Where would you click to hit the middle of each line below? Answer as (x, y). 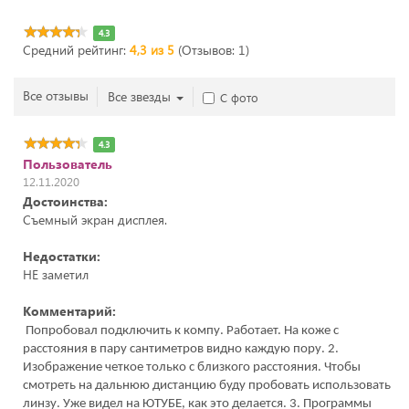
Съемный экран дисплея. (95, 220)
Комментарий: (69, 311)
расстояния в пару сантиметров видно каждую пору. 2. (181, 350)
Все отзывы (56, 96)
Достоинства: (65, 202)
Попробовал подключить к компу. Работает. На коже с (181, 331)
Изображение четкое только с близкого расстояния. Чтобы (192, 368)
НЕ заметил (56, 275)
